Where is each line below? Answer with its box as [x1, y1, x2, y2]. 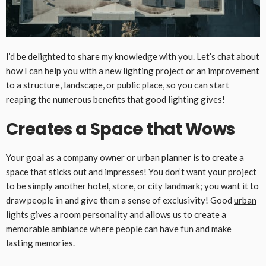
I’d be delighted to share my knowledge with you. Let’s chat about [6, 51, 259, 62]
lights [6, 209, 28, 220]
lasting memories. [6, 237, 75, 249]
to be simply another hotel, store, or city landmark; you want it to [6, 180, 259, 192]
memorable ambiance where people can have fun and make [6, 223, 232, 235]
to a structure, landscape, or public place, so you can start [6, 80, 229, 91]
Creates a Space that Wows [6, 118, 238, 141]
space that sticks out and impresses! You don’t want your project [6, 166, 256, 178]
